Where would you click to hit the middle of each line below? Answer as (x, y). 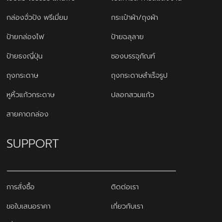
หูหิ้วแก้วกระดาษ (31, 95)
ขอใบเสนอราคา (29, 206)
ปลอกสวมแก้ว (133, 95)
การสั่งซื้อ (21, 187)
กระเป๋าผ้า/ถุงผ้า (135, 18)
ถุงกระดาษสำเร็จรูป (139, 76)
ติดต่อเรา (125, 187)
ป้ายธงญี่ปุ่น (25, 56)
